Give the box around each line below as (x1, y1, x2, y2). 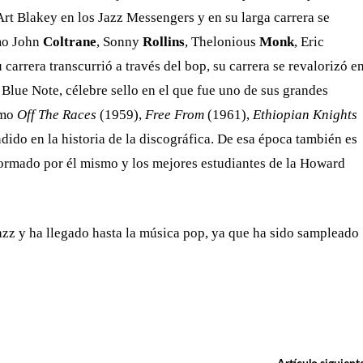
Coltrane (43, 34, 96, 49)
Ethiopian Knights (253, 107, 357, 122)
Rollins (143, 34, 185, 49)
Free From (145, 107, 204, 122)
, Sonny (96, 34, 143, 49)
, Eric (294, 34, 324, 49)
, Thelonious (185, 34, 259, 49)
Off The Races (17, 107, 96, 122)
